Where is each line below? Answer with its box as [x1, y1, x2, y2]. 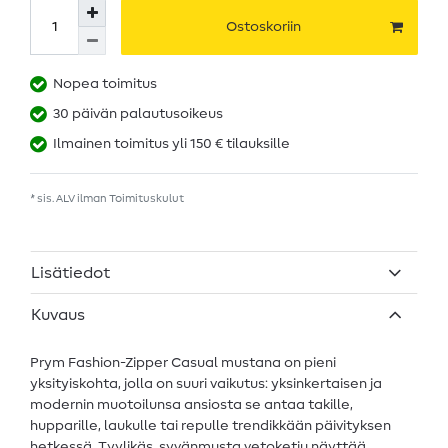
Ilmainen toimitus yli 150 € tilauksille [53, 137, 290, 152]
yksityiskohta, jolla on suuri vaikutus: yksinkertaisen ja [30, 376, 382, 391]
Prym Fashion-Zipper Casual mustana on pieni [30, 355, 336, 370]
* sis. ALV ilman [30, 193, 109, 205]
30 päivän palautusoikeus [53, 107, 223, 122]
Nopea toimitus [53, 77, 157, 92]
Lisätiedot [31, 264, 110, 281]
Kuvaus [31, 306, 85, 323]
